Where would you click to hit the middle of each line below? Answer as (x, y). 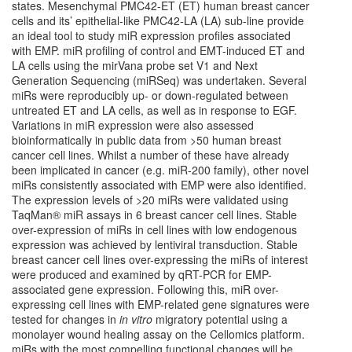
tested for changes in (66, 319)
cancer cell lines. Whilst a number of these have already (150, 155)
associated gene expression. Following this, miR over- (145, 289)
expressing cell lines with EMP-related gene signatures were (161, 304)
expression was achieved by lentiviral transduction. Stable (155, 244)
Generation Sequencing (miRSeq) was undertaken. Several (159, 80)
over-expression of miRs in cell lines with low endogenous (154, 229)
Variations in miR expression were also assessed (133, 125)
